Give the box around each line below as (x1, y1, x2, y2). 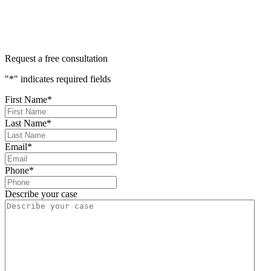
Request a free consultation (5, 53, 108, 64)
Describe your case (5, 189, 77, 200)
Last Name (5, 118, 47, 129)
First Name (5, 94, 47, 105)
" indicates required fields (14, 74, 111, 85)
